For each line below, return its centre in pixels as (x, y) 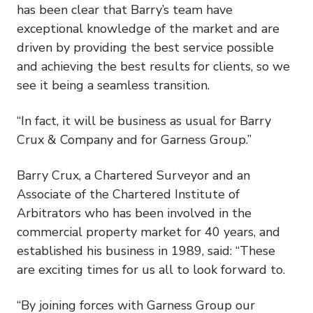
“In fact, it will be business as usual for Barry (144, 121)
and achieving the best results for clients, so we (153, 66)
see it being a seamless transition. (113, 85)
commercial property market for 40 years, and (148, 232)
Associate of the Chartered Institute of (128, 194)
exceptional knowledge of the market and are (148, 28)
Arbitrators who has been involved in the (134, 213)
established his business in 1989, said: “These (146, 250)
